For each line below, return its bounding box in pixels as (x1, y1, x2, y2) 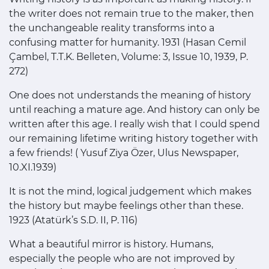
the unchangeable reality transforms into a (9, 22, 214, 34)
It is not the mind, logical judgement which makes (9, 186, 252, 198)
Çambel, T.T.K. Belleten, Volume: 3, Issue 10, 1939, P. (9, 51, 248, 63)
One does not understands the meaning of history (9, 89, 251, 101)
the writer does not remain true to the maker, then (9, 8, 254, 20)
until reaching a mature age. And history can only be (9, 104, 260, 116)
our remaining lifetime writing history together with (9, 133, 258, 145)
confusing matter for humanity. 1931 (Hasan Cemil (9, 37, 246, 49)
